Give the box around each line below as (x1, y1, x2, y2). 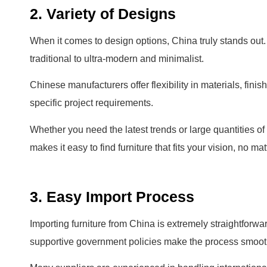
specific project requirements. (30, 98, 153, 108)
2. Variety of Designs (30, 5, 176, 22)
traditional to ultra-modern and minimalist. (30, 53, 204, 64)
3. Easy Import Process (30, 188, 194, 206)
